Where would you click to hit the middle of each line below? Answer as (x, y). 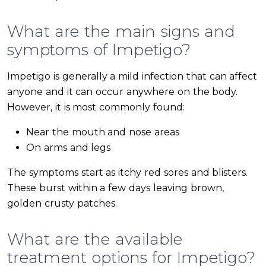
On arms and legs (69, 148)
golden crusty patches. (62, 204)
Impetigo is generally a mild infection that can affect (132, 77)
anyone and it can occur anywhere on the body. (123, 92)
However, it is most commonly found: (96, 107)
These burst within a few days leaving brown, (115, 188)
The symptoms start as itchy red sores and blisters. (128, 173)
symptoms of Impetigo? (99, 50)
